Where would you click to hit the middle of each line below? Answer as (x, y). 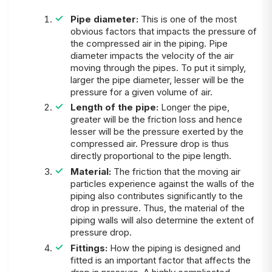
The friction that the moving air (177, 172)
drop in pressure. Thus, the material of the (157, 208)
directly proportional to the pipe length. (151, 156)
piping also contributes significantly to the (156, 196)
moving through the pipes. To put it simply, (158, 67)
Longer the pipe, (195, 107)
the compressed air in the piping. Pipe (149, 43)
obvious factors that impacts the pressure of (163, 31)
